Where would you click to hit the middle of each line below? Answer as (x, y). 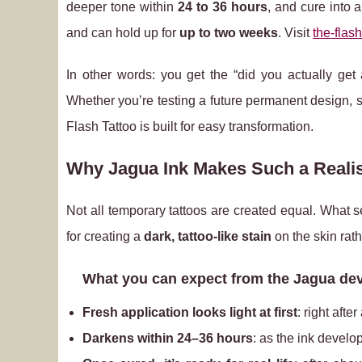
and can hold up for (123, 33)
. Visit (295, 33)
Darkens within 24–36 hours (168, 338)
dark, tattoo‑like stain (208, 236)
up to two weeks (229, 33)
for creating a (105, 236)
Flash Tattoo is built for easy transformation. (190, 126)
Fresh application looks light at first (190, 312)
